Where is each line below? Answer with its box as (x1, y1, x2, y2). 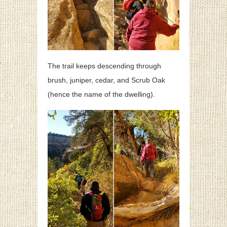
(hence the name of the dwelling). (48, 90, 155, 99)
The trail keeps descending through (48, 62, 161, 70)
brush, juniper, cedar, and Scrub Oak (48, 76, 165, 85)
